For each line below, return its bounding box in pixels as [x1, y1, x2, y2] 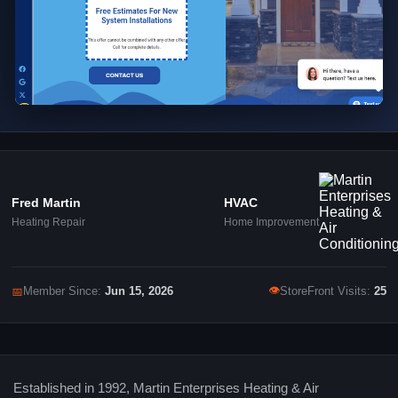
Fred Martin [12, 195, 81, 211]
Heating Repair [12, 216, 85, 229]
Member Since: [23, 285, 105, 298]
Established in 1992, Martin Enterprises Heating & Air [13, 381, 319, 396]
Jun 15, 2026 [105, 285, 173, 298]
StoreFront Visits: [280, 285, 374, 298]
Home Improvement [224, 216, 320, 229]
